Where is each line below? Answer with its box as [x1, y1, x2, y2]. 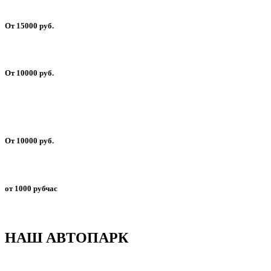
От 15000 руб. [5, 21, 54, 30]
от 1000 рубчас [5, 183, 57, 193]
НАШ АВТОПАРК [5, 229, 132, 246]
